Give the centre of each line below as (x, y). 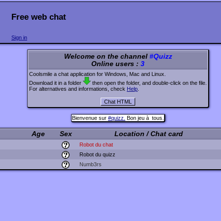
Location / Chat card (149, 134)
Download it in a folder (56, 83)
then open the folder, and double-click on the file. (149, 83)
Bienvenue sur (90, 118)
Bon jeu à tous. (145, 118)
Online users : (116, 64)
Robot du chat (96, 144)
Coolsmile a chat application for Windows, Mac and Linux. (97, 74)
